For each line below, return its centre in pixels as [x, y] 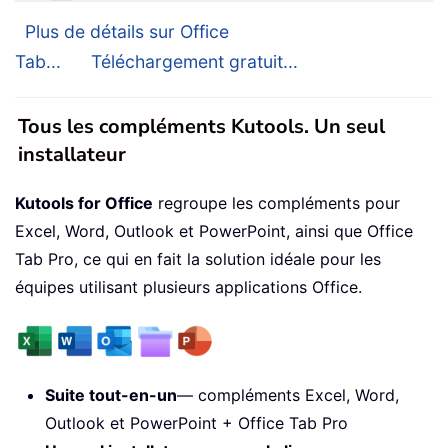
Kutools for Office [84, 203]
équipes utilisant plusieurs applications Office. [188, 287]
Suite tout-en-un [111, 395]
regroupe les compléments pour [276, 203]
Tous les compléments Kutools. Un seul [201, 127]
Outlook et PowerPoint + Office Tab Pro [196, 423]
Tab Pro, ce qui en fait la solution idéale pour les [198, 259]
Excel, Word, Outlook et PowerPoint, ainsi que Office [214, 231]
